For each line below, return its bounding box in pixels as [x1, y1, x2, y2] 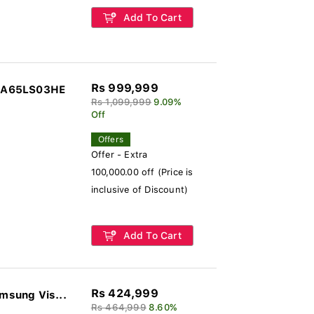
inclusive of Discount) [90, 184, 189, 195]
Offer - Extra [90, 149, 148, 160]
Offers [97, 135, 123, 144]
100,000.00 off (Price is [90, 167, 193, 177]
